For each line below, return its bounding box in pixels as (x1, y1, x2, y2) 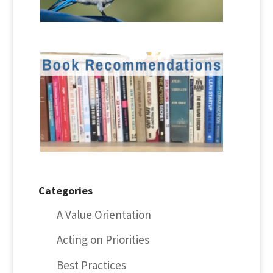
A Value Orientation (56, 207, 151, 222)
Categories (38, 183, 93, 197)
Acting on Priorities (56, 232, 149, 247)
